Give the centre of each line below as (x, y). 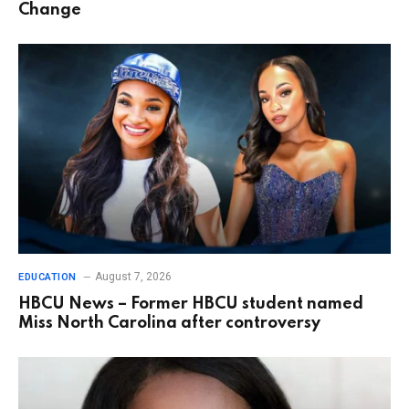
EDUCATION (47, 277)
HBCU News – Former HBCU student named (191, 304)
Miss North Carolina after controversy (169, 323)
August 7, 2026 (133, 276)
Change (50, 10)
